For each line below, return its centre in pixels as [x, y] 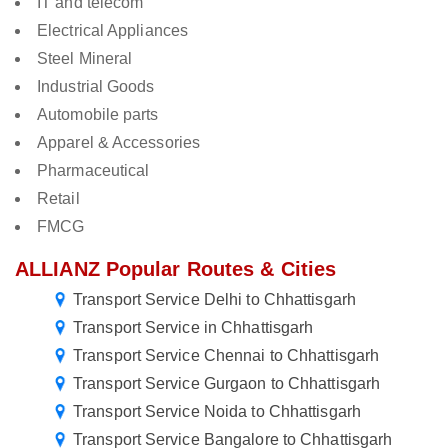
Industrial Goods [96, 87]
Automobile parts [98, 115]
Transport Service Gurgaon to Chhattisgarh [227, 384]
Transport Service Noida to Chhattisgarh [217, 412]
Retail [58, 199]
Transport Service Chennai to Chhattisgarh [226, 356]
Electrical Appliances [113, 31]
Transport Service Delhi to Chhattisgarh [214, 300]
